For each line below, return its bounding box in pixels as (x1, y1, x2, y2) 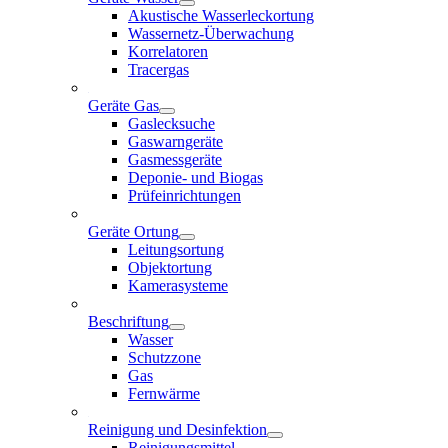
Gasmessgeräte (128, 151, 222, 169)
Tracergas (128, 61, 189, 79)
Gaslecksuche (128, 115, 215, 133)
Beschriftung (88, 313, 169, 331)
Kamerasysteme (128, 277, 228, 295)
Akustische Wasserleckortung (128, 7, 314, 25)
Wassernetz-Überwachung (128, 25, 294, 43)
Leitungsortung (128, 241, 224, 259)
